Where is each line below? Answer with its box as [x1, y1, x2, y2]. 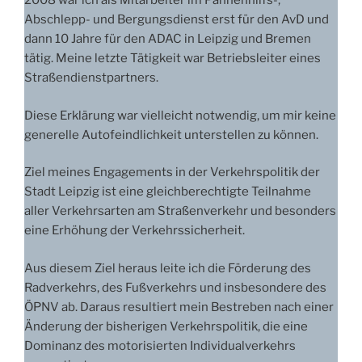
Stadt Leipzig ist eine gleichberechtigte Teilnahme [24, 184, 311, 200]
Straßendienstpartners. [24, 70, 158, 86]
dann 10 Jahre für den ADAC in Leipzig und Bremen [24, 32, 311, 47]
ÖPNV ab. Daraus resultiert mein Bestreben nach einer [24, 299, 334, 314]
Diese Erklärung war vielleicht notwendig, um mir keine [24, 107, 336, 123]
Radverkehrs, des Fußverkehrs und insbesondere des [24, 280, 326, 295]
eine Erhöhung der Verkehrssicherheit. [24, 223, 245, 238]
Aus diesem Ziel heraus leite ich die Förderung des [24, 260, 311, 276]
